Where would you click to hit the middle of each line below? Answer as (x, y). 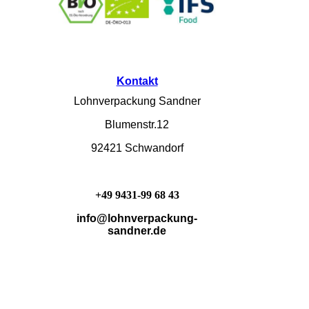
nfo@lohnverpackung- (139, 219)
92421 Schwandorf (137, 148)
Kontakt (137, 81)
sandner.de (137, 231)
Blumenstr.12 (137, 125)
